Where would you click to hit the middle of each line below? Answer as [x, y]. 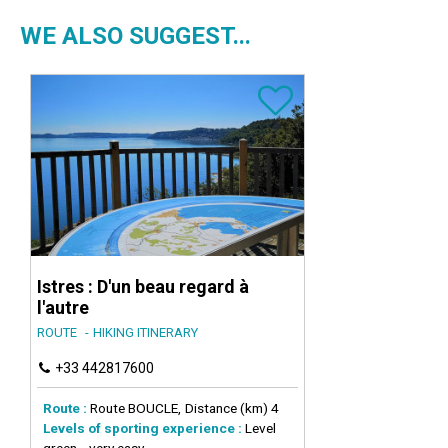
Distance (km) [226, 408]
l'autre [63, 308]
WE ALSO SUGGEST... [135, 35]
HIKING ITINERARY [145, 333]
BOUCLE [153, 408]
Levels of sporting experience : [142, 428]
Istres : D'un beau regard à [143, 287]
